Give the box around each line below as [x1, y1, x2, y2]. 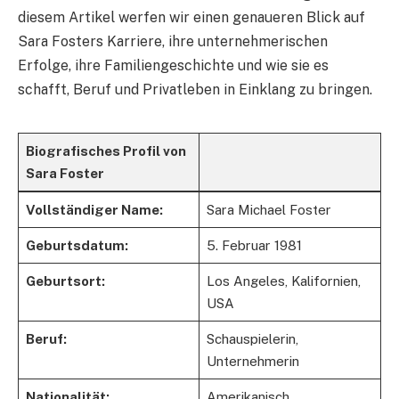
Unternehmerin [206, 353, 299, 369]
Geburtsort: [25, 273, 105, 289]
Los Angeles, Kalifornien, [206, 273, 361, 289]
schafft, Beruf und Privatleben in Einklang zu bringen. [18, 80, 372, 98]
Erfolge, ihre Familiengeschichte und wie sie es [18, 56, 329, 74]
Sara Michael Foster [206, 201, 331, 217]
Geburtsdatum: [25, 237, 128, 253]
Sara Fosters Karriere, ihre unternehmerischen [18, 32, 328, 50]
